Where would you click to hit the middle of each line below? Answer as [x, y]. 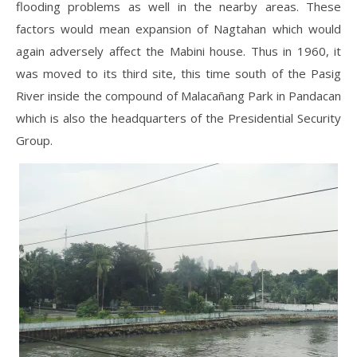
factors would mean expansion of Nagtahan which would [178, 29]
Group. [34, 141]
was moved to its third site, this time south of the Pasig [178, 74]
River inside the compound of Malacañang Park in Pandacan [178, 96]
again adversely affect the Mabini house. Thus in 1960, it [178, 51]
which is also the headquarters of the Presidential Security [178, 118]
